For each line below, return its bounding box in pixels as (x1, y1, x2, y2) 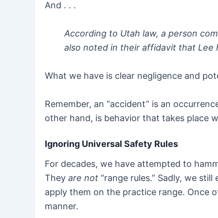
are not (68, 172, 98, 183)
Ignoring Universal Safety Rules (45, 139, 178, 149)
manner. (45, 200, 78, 211)
